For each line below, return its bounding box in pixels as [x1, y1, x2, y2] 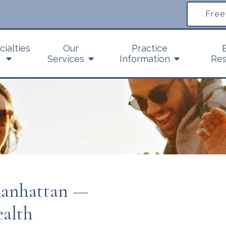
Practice [131, 43, 167, 53]
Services [47, 53, 85, 64]
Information [119, 53, 170, 64]
